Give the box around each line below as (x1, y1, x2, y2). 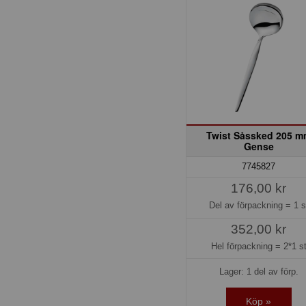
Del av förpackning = (208, 200, 294, 211)
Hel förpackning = (210, 240, 283, 251)
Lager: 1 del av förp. (219, 266, 298, 277)
